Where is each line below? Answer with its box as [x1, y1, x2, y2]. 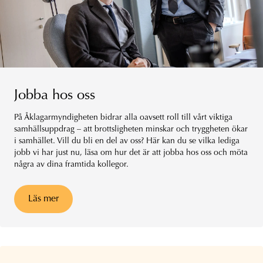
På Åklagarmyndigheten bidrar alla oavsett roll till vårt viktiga [14, 113, 232, 122]
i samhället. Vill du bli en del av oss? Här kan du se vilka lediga [14, 137, 240, 146]
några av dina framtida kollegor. [14, 160, 129, 169]
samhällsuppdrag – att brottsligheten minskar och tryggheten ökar [14, 125, 248, 134]
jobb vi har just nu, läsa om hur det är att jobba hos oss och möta [14, 149, 248, 157]
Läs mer [28, 194, 59, 204]
